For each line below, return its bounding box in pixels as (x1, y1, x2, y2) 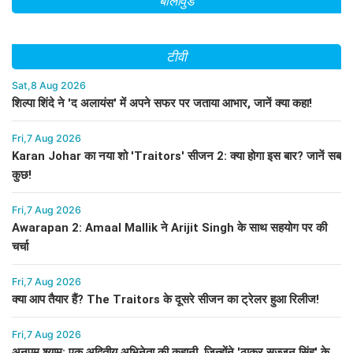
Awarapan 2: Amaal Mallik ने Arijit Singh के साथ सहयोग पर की (12, 221, 327, 236)
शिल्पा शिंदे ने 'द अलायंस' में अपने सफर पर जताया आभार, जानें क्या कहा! (12, 96, 312, 111)
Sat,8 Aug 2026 (12, 80, 86, 92)
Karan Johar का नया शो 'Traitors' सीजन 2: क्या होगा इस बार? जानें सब (12, 149, 341, 164)
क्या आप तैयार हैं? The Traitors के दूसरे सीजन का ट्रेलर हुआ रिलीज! (12, 292, 319, 307)
